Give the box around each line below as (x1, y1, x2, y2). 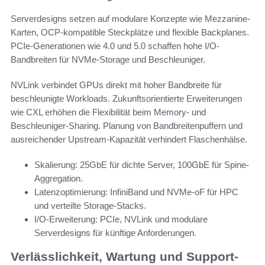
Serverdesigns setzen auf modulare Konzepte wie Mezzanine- (11, 13, 250, 24)
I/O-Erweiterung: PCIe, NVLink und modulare (34, 214, 208, 224)
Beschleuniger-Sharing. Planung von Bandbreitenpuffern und (11, 120, 243, 131)
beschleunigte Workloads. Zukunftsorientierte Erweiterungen (11, 93, 242, 104)
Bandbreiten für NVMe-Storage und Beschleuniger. (11, 54, 205, 64)
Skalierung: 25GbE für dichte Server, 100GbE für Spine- (34, 159, 249, 170)
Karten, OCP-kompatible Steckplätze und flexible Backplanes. (11, 27, 249, 37)
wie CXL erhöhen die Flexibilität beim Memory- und (11, 106, 206, 117)
